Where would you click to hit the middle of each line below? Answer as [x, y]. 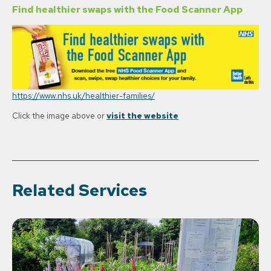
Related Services [80, 190]
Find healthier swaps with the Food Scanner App [127, 10]
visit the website [142, 116]
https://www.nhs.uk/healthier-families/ [83, 95]
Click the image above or [59, 116]
